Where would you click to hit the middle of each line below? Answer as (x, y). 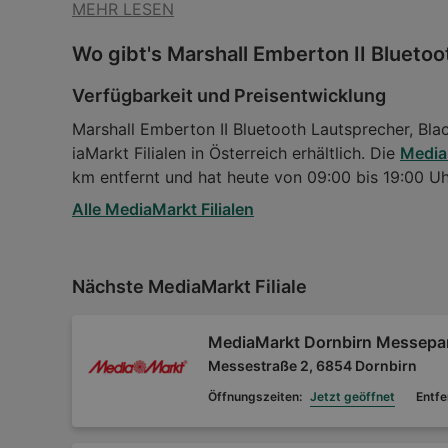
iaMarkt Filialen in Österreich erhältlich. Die (236, 153)
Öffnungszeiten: (255, 397)
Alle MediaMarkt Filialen (163, 209)
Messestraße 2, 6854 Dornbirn (312, 365)
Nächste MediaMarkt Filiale (189, 287)
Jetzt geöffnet (352, 397)
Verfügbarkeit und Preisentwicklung (229, 96)
